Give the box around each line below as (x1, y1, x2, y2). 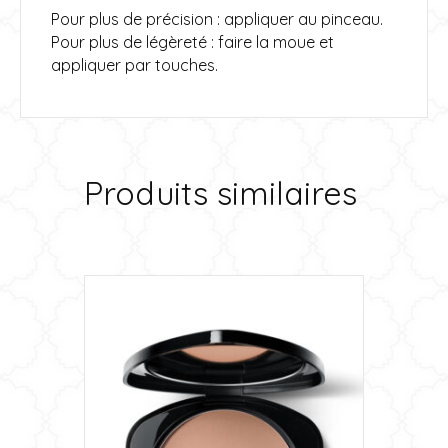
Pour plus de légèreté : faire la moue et (51, 31, 334, 52)
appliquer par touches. (51, 54, 218, 75)
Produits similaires (84, 172, 357, 213)
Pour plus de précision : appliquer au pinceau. (51, 8, 383, 29)
